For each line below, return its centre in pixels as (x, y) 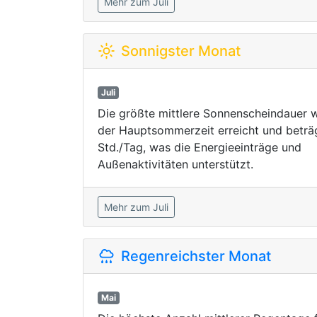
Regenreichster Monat (196, 256)
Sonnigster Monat (181, 51)
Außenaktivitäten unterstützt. (175, 164)
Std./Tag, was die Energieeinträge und (200, 147)
